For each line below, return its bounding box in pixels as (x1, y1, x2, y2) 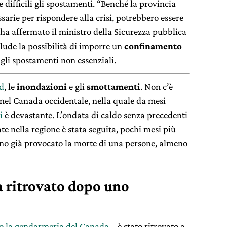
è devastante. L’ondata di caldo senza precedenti (3, 109, 187, 120)
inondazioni (17, 81, 67, 92)
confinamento (124, 41, 182, 51)
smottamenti (87, 81, 140, 92)
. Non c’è (140, 81, 173, 92)
